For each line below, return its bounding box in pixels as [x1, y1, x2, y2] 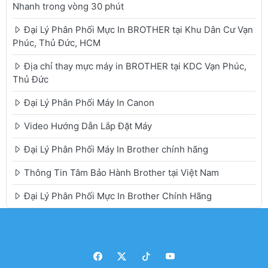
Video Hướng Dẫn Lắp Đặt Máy [24, 120, 152, 132]
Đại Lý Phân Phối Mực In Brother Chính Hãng [24, 190, 212, 202]
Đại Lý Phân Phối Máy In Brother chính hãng [24, 143, 208, 155]
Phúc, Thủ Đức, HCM [13, 36, 100, 48]
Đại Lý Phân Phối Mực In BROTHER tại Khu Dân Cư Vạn [24, 23, 253, 35]
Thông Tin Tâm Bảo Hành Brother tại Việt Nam [24, 166, 219, 178]
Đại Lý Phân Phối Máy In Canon [24, 96, 154, 108]
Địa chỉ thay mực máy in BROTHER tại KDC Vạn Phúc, [24, 60, 246, 72]
